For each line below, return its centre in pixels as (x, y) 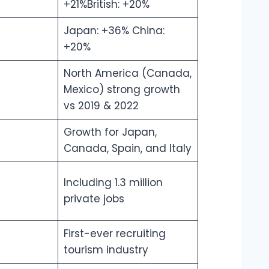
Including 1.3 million (113, 183)
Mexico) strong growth (122, 90)
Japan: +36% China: (114, 31)
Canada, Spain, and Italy (127, 149)
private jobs (94, 199)
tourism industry (106, 250)
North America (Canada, (127, 74)
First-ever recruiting (114, 234)
